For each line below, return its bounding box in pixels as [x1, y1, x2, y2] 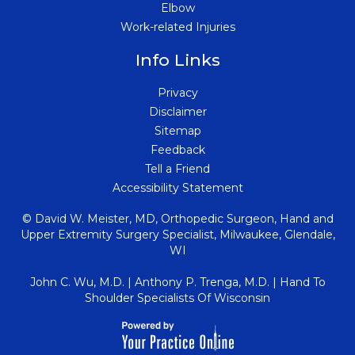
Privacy [157, 86, 198, 100]
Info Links [135, 50, 220, 70]
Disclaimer [148, 105, 207, 119]
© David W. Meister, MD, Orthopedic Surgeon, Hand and [21, 212, 334, 226]
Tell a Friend [145, 162, 210, 176]
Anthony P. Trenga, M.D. [134, 275, 269, 289]
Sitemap [154, 124, 201, 138]
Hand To [279, 275, 326, 289]
